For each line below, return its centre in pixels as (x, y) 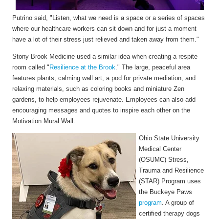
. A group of (178, 203)
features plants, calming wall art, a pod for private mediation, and (104, 78)
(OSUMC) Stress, (164, 160)
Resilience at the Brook (82, 67)
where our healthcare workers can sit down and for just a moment (104, 29)
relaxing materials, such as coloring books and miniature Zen (98, 89)
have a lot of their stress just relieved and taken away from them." (106, 40)
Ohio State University (169, 138)
